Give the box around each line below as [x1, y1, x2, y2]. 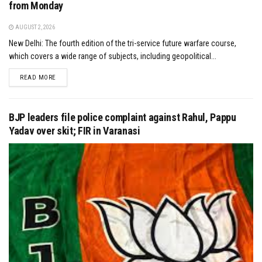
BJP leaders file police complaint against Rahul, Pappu [9, 111, 236, 124]
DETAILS [55, 73, 80, 81]
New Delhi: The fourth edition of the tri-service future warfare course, [9, 39, 236, 49]
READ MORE [20, 74, 56, 82]
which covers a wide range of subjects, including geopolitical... [9, 51, 216, 61]
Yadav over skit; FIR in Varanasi [9, 125, 140, 137]
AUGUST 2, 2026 [14, 24, 55, 31]
